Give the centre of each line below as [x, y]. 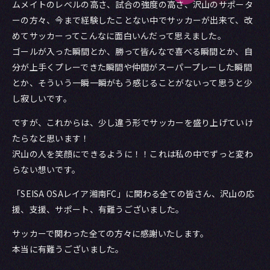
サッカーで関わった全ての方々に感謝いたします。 [111, 233]
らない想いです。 [46, 169]
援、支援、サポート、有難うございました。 [98, 209]
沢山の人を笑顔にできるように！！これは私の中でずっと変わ [133, 154]
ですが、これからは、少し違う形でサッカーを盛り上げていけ [133, 122]
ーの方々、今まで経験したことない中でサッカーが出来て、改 [132, 20]
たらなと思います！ [51, 138]
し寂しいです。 [42, 98]
